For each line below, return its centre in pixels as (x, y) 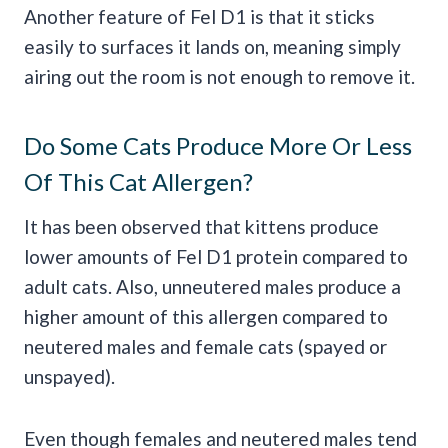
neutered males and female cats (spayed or (205, 347)
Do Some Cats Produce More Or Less (218, 146)
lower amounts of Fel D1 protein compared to (216, 257)
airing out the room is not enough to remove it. (219, 77)
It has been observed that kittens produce (201, 227)
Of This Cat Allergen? (138, 182)
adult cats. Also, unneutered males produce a (212, 287)
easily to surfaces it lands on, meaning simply (212, 47)
